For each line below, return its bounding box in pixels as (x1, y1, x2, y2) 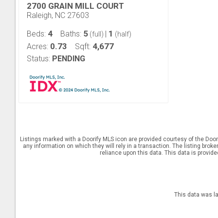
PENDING (52, 54, 85, 63)
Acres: (27, 42, 50, 51)
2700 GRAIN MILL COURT (27, 1, 124, 11)
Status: (27, 54, 50, 63)
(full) (88, 30, 105, 38)
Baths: (60, 29, 83, 38)
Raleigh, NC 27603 (27, 11, 89, 20)
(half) (113, 30, 131, 38)
